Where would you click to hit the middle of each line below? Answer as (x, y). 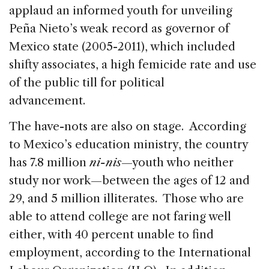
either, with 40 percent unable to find (111, 234)
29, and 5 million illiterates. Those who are (126, 198)
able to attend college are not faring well (120, 216)
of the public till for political (87, 82)
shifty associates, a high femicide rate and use (133, 64)
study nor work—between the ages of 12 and (129, 180)
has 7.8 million (49, 162)
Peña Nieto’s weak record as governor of (119, 28)
